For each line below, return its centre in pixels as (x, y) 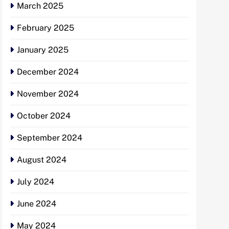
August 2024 (42, 160)
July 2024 (36, 182)
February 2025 (45, 28)
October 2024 (44, 116)
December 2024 (48, 72)
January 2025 (43, 50)
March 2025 (40, 6)
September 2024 (50, 138)
